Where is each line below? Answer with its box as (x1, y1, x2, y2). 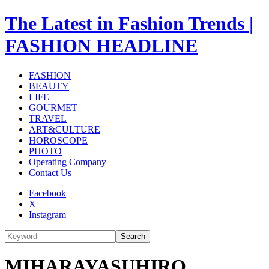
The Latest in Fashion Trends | (5, 13, 253, 35)
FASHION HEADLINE (5, 35, 198, 57)
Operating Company (29, 156, 106, 167)
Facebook (29, 187, 66, 198)
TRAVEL (29, 113, 67, 124)
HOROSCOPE (29, 134, 88, 145)
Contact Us (29, 167, 71, 178)
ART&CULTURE (29, 124, 100, 134)
